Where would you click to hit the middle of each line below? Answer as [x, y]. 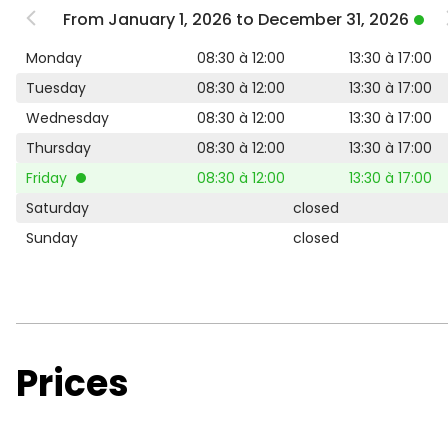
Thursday [58, 148]
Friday [48, 178]
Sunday [52, 238]
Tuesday [56, 88]
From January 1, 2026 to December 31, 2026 [236, 19]
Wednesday [67, 118]
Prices [72, 383]
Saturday [57, 208]
